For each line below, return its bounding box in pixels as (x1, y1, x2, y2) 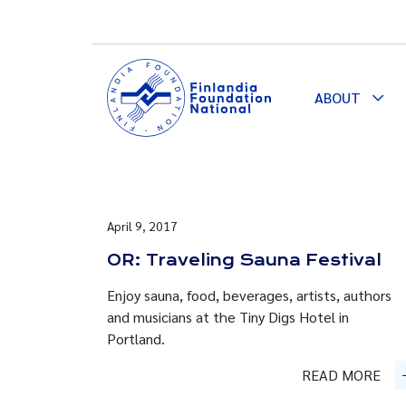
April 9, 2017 (107, 217, 178, 234)
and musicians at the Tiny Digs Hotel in (107, 307, 349, 326)
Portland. (107, 329, 165, 348)
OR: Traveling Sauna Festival (107, 251, 382, 269)
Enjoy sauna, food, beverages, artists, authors (107, 285, 391, 304)
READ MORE (302, 365, 381, 384)
